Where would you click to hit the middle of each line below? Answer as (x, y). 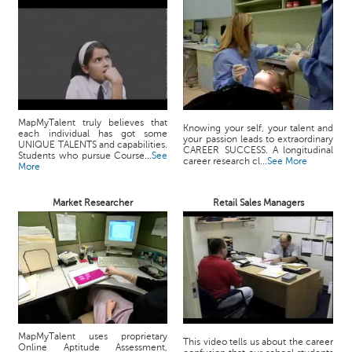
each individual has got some (93, 134)
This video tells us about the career (258, 342)
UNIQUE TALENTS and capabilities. (93, 145)
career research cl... (225, 161)
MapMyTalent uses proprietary (93, 336)
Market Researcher (93, 203)
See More (288, 161)
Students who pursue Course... (85, 156)
